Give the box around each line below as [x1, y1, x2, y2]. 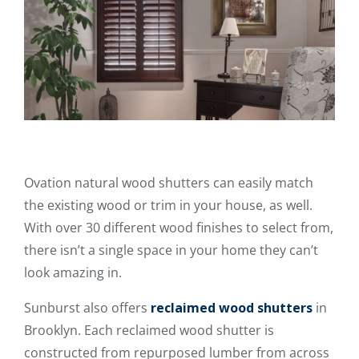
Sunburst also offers [24, 298, 151, 317]
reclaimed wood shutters [151, 298, 313, 317]
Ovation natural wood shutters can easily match [24, 173, 313, 192]
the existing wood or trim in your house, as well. [24, 196, 313, 214]
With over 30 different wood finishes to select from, [24, 218, 333, 236]
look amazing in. [24, 263, 122, 281]
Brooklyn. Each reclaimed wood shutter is [24, 321, 274, 339]
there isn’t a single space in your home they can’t [24, 240, 318, 259]
